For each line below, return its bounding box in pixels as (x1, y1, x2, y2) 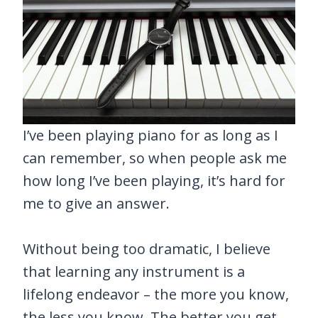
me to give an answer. (23, 193, 170, 213)
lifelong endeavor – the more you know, (23, 284, 289, 304)
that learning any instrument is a (23, 261, 245, 281)
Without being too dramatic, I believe (23, 238, 270, 258)
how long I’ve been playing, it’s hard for (23, 170, 285, 190)
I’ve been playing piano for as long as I (23, 125, 278, 145)
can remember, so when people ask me (23, 148, 287, 168)
